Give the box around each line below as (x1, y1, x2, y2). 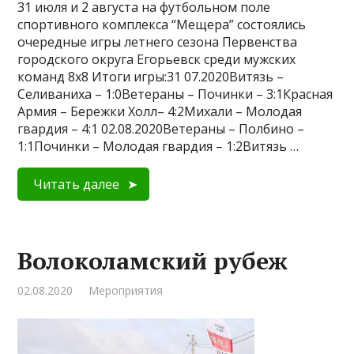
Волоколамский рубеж (17, 245, 288, 277)
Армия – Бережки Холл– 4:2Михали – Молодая (17, 103, 303, 120)
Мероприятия (88, 283, 164, 298)
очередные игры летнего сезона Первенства (17, 33, 298, 51)
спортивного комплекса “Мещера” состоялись (17, 16, 307, 33)
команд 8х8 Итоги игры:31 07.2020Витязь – (17, 68, 284, 85)
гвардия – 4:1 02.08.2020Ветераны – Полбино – (17, 120, 305, 137)
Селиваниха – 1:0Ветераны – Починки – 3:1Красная (17, 85, 333, 103)
